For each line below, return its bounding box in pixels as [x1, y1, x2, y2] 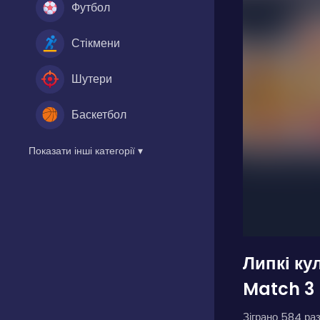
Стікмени [71, 34, 120, 51]
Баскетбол [71, 106, 126, 123]
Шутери [71, 70, 112, 87]
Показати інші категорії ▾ [29, 143, 143, 158]
